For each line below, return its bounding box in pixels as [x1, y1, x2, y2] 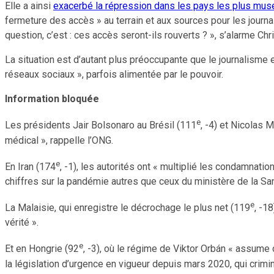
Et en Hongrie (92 [5, 243, 79, 255]
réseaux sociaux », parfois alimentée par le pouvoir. [5, 68, 228, 81]
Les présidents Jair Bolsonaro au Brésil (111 [5, 119, 196, 131]
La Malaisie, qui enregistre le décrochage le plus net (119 [5, 202, 250, 214]
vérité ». [5, 217, 39, 229]
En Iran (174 [5, 160, 56, 172]
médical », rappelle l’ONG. [5, 134, 116, 146]
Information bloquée [5, 93, 99, 105]
